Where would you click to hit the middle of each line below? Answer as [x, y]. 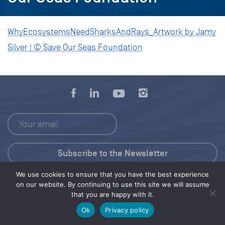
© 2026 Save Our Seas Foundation [58, 207]
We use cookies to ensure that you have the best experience [113, 174]
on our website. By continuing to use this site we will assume [113, 184]
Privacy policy [127, 210]
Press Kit [113, 179]
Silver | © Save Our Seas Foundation [75, 47]
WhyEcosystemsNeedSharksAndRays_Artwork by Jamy [112, 32]
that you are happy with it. [113, 194]
